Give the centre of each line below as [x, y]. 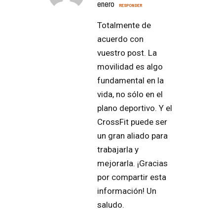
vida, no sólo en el [130, 94]
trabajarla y [118, 149]
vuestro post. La [127, 53]
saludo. [111, 204]
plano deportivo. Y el [135, 108]
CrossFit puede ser [132, 122]
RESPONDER [130, 5]
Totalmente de [124, 25]
